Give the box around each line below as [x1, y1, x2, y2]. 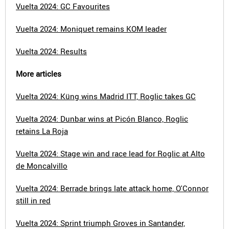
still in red [16, 195, 51, 205]
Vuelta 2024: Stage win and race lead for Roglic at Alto [16, 148, 205, 158]
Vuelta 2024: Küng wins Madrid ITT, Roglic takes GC [16, 91, 196, 101]
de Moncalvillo [16, 161, 67, 171]
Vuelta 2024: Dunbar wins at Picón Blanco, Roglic [16, 113, 188, 124]
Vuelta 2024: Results [16, 46, 87, 56]
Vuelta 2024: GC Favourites [16, 1, 110, 11]
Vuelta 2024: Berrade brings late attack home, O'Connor [16, 183, 209, 193]
